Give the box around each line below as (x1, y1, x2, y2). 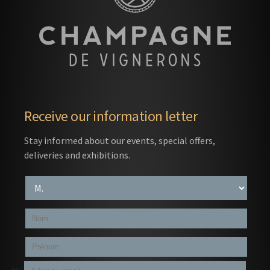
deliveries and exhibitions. (24, 149, 130, 162)
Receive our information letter (24, 107, 197, 126)
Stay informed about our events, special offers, (24, 134, 215, 147)
